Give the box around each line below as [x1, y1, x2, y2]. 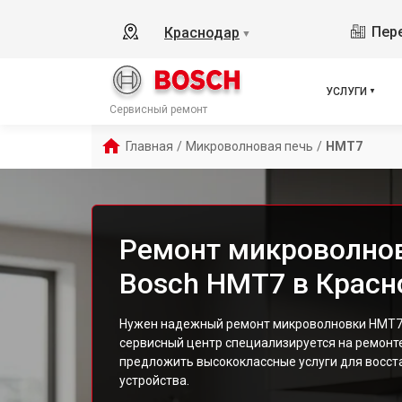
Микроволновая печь [186, 139, 313, 153]
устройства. [119, 373, 189, 388]
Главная [126, 139, 173, 153]
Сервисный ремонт [109, 103, 207, 116]
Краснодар [164, 24, 240, 41]
